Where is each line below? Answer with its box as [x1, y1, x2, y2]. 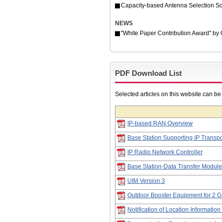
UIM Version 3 [127, 177, 165, 184]
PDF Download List [115, 68, 182, 77]
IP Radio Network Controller [127, 148, 203, 156]
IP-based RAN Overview [127, 119, 193, 127]
